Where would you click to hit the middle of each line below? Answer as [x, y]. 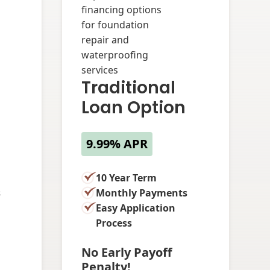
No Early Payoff [127, 252]
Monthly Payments [142, 193]
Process [114, 223]
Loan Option [134, 107]
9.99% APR [117, 143]
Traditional [129, 87]
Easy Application [136, 208]
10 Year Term [127, 177]
